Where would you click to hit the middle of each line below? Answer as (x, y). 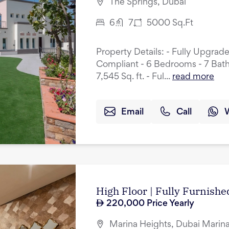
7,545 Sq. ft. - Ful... (133, 77)
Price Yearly (169, 204)
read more (193, 77)
